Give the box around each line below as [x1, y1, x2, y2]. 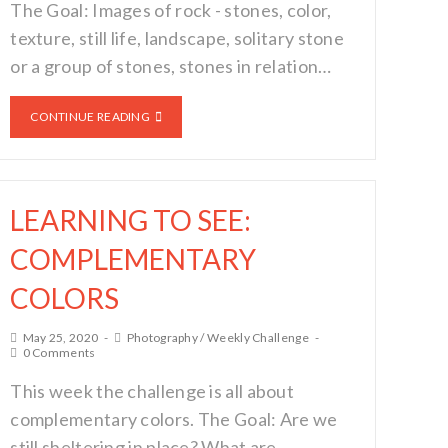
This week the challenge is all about [10, 380, 295, 402]
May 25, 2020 [22, 330, 99, 345]
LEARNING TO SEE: [10, 203, 252, 237]
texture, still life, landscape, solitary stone [10, 27, 345, 49]
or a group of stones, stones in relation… [10, 55, 332, 77]
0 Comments [22, 345, 96, 360]
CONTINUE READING [30, 109, 151, 124]
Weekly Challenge [207, 330, 309, 345]
